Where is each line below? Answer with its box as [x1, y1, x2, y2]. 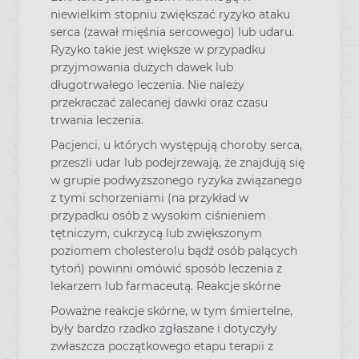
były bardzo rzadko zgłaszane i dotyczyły [50, 321, 277, 337]
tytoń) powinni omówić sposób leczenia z [50, 261, 282, 276]
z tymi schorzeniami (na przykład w [50, 191, 248, 206]
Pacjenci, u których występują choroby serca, [50, 138, 302, 153]
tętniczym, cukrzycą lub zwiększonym [50, 226, 262, 241]
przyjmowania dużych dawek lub [50, 59, 233, 75]
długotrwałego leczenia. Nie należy [50, 77, 244, 92]
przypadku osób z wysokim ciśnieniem [50, 208, 266, 224]
